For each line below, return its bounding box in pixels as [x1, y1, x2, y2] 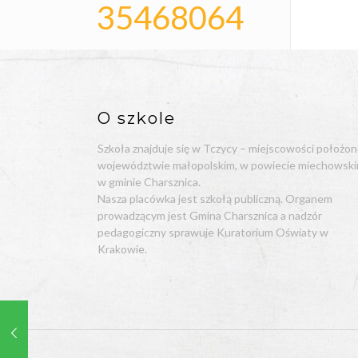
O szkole [97, 109, 177, 128]
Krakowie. [97, 242, 148, 256]
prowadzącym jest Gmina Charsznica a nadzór [97, 209, 323, 222]
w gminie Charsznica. [97, 175, 201, 189]
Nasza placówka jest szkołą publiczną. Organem [97, 192, 333, 205]
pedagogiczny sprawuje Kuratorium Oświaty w [97, 225, 329, 239]
